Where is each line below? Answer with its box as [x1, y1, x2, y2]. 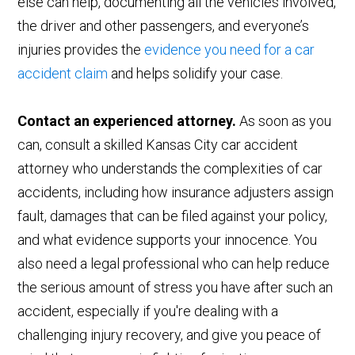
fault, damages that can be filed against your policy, [17, 208, 328, 225]
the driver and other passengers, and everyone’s [17, 17, 310, 35]
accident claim [17, 65, 109, 82]
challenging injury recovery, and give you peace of [17, 326, 322, 344]
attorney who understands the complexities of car [17, 160, 323, 177]
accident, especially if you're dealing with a [17, 303, 279, 320]
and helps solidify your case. [108, 65, 284, 82]
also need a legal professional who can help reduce [17, 255, 330, 273]
